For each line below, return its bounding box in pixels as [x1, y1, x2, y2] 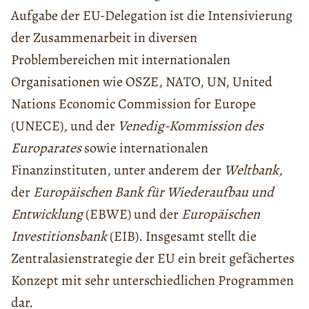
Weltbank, [224, 161, 283, 180]
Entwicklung [11, 205, 83, 224]
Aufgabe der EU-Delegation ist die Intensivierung [11, 6, 292, 26]
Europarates [11, 139, 81, 158]
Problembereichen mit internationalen [11, 50, 230, 70]
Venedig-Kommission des [118, 117, 263, 136]
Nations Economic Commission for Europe [11, 94, 256, 114]
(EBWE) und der [83, 205, 181, 224]
